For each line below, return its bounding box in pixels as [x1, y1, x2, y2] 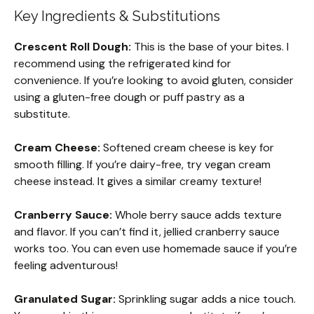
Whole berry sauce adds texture [112, 207, 282, 223]
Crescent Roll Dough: [14, 39, 131, 55]
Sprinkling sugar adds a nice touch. [116, 292, 296, 307]
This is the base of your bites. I [131, 39, 289, 55]
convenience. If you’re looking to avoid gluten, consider [14, 73, 294, 88]
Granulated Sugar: [14, 292, 116, 307]
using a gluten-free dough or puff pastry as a [14, 90, 245, 105]
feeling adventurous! [14, 258, 118, 273]
